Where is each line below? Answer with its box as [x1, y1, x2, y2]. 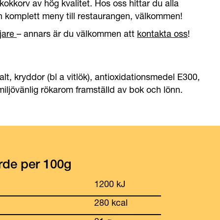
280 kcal [94, 197, 128, 208]
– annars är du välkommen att [17, 28, 137, 39]
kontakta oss [137, 28, 188, 39]
